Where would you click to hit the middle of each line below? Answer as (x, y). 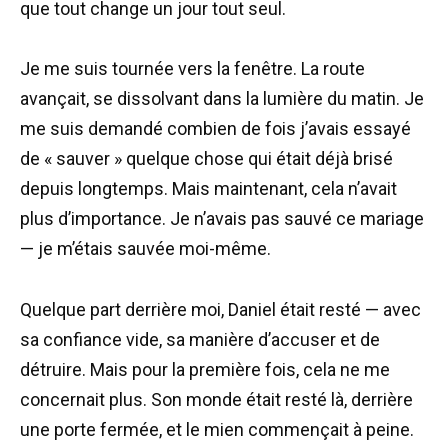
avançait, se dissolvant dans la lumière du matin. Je (222, 99)
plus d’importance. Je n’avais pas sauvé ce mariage (222, 219)
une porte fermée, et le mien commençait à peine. (217, 429)
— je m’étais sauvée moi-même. (145, 249)
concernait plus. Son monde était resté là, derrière (216, 399)
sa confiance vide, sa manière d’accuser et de (200, 339)
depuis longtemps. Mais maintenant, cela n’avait (208, 189)
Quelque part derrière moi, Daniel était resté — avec (220, 309)
